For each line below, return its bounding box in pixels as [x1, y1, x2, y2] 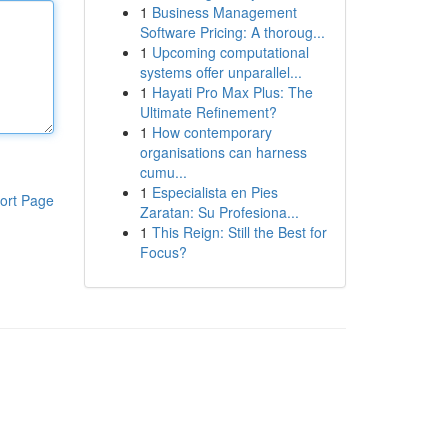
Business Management [151, 2, 297, 22]
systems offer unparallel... [139, 62, 302, 82]
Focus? [139, 242, 187, 262]
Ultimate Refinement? [139, 102, 277, 122]
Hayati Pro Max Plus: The [151, 82, 313, 102]
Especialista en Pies [151, 182, 278, 202]
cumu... [139, 162, 187, 182]
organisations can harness [139, 142, 307, 162]
